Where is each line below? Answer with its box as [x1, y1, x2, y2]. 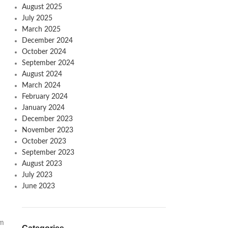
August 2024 [21, 71, 62, 78]
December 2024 [21, 37, 73, 44]
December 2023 [21, 116, 73, 123]
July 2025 [21, 15, 52, 22]
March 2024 [21, 82, 61, 89]
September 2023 [21, 149, 74, 156]
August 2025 [21, 4, 62, 11]
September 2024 [21, 60, 74, 67]
